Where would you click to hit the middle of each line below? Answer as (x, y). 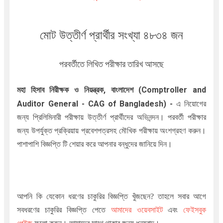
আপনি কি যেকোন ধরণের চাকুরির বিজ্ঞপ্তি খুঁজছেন (84, 196)
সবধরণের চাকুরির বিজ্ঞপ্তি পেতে (61, 210)
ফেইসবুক (195, 210)
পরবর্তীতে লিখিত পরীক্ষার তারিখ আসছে (111, 64)
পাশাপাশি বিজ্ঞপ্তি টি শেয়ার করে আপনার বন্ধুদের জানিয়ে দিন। (94, 144)
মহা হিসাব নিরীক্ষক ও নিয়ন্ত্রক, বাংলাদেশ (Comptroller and (111, 90)
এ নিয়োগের (191, 104)
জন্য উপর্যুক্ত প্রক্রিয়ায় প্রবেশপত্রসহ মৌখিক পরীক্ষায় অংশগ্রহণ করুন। (111, 130)
